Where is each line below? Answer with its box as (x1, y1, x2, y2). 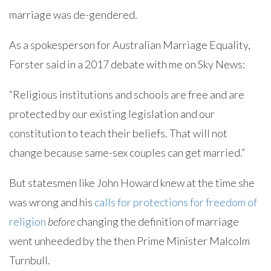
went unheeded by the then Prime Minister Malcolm (9, 234, 250, 247)
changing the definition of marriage (75, 215, 239, 228)
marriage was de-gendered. (9, 8, 137, 21)
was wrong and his (9, 195, 94, 209)
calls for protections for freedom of (94, 195, 257, 209)
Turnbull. (9, 253, 50, 267)
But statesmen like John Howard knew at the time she (9, 176, 255, 189)
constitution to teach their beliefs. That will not (9, 126, 227, 140)
